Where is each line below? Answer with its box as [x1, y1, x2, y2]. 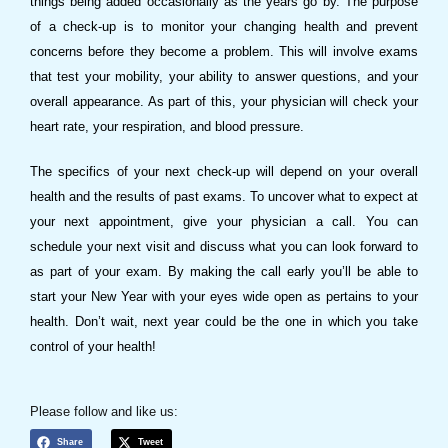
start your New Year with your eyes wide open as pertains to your [30, 288, 418, 304]
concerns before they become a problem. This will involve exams [30, 43, 418, 59]
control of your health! [30, 338, 156, 354]
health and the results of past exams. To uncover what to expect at [30, 188, 418, 204]
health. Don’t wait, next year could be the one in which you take [30, 313, 418, 329]
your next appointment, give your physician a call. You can [30, 213, 418, 229]
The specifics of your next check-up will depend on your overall [30, 163, 418, 179]
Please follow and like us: [30, 403, 178, 419]
